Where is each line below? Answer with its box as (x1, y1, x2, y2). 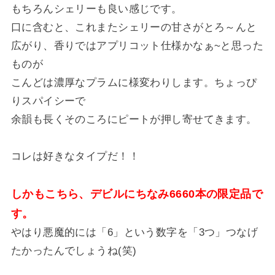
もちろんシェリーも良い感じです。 (10, 2, 182, 15)
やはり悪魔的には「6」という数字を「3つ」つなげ (10, 226, 258, 238)
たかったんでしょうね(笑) (10, 244, 137, 257)
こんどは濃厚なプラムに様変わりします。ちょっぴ (10, 76, 257, 88)
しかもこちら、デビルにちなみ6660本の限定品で (10, 187, 263, 200)
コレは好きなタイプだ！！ (10, 150, 140, 162)
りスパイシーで (10, 95, 86, 107)
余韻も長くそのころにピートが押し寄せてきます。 (10, 113, 257, 125)
